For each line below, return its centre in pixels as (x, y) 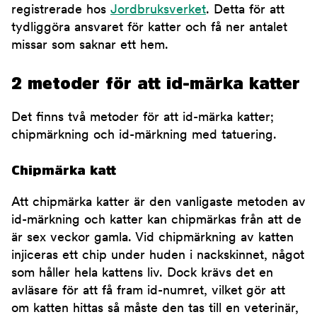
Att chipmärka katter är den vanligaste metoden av (158, 203)
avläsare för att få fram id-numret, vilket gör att (148, 292)
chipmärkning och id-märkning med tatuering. (144, 136)
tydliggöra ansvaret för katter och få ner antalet (149, 28)
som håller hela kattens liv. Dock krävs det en (142, 274)
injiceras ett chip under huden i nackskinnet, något (158, 256)
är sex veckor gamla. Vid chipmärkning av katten (152, 238)
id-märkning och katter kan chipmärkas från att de (156, 221)
